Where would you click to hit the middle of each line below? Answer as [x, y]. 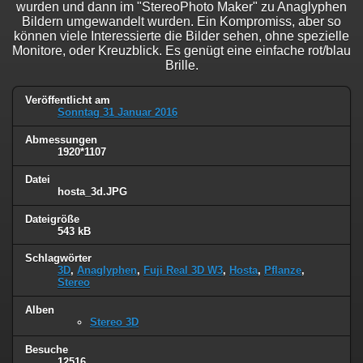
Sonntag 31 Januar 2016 [117, 112]
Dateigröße [52, 219]
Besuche [47, 350]
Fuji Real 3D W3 [183, 271]
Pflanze [283, 271]
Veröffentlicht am [68, 100]
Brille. [181, 65]
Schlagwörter [58, 258]
